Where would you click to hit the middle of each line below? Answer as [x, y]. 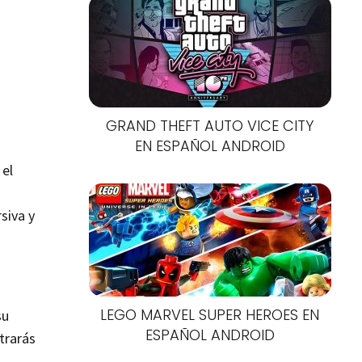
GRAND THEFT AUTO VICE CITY [210, 125]
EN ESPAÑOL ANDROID [210, 145]
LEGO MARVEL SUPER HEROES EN [210, 314]
